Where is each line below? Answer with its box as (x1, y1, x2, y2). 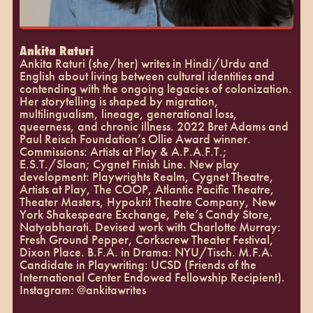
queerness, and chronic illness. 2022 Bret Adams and (19, 117, 289, 134)
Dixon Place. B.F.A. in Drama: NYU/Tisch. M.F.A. (19, 243, 273, 260)
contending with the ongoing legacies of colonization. (19, 80, 292, 96)
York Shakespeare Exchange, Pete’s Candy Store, (19, 205, 273, 222)
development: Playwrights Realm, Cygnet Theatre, (19, 168, 274, 184)
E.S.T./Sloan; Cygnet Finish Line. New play (19, 155, 239, 172)
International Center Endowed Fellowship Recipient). (19, 268, 285, 285)
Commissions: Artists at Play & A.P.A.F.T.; (19, 143, 227, 159)
